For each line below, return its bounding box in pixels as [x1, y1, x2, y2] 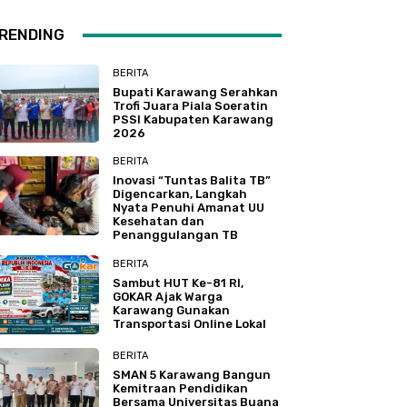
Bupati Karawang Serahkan [113, 84, 279, 99]
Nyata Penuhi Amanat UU [113, 201, 265, 215]
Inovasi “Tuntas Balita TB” [113, 174, 272, 188]
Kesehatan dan [113, 214, 205, 229]
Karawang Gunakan [113, 303, 231, 318]
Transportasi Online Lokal [113, 317, 267, 332]
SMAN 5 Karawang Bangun [113, 368, 272, 382]
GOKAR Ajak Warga [113, 290, 223, 304]
